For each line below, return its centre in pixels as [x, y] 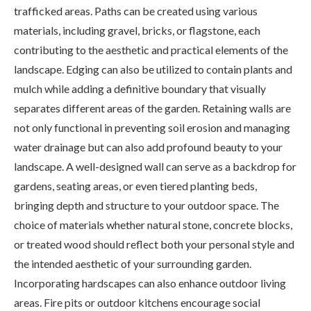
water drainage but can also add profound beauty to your [148, 146]
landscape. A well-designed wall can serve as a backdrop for [155, 166]
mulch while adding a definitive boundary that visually [140, 88]
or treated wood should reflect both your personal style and [154, 244]
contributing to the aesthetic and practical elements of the [151, 49]
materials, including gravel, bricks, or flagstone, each [137, 30]
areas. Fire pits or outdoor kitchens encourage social [137, 302]
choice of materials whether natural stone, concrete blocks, [153, 224]
